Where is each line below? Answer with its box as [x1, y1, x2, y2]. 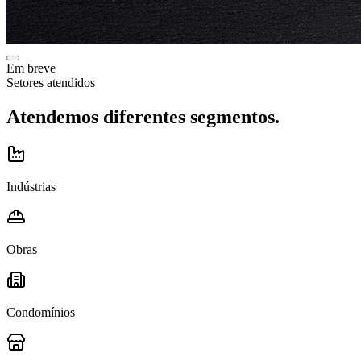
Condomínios [6, 305, 75, 320]
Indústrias [6, 180, 56, 194]
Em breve [6, 61, 56, 76]
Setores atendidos [6, 76, 95, 90]
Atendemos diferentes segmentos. [6, 106, 280, 128]
